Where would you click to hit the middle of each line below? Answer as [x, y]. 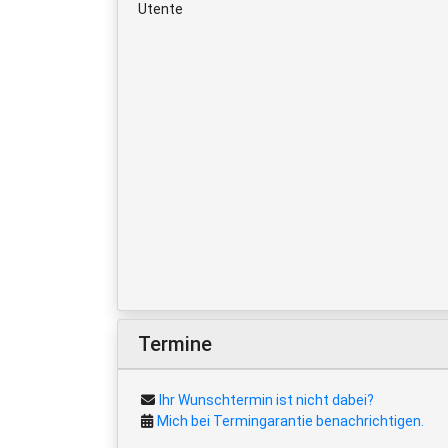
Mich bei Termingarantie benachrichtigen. [290, 420]
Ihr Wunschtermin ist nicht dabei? [266, 399]
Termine [175, 343]
